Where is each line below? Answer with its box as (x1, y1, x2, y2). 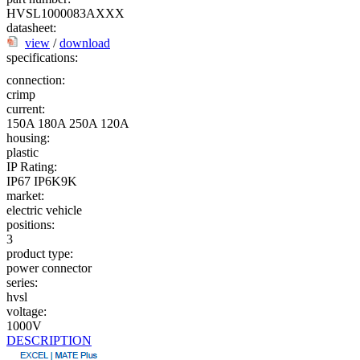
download (59, 36, 110, 50)
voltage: (6, 305, 47, 318)
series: (6, 276, 38, 289)
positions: (6, 218, 55, 231)
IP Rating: (6, 160, 57, 174)
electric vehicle (6, 203, 82, 217)
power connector (6, 261, 92, 275)
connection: (6, 73, 65, 87)
